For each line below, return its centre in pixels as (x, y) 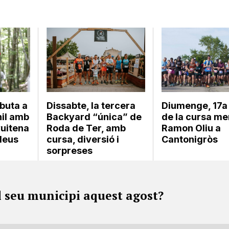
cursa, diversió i (83, 139)
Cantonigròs (190, 139)
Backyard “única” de (94, 117)
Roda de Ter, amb (86, 128)
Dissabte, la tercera (91, 105)
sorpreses (70, 150)
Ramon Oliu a (191, 128)
